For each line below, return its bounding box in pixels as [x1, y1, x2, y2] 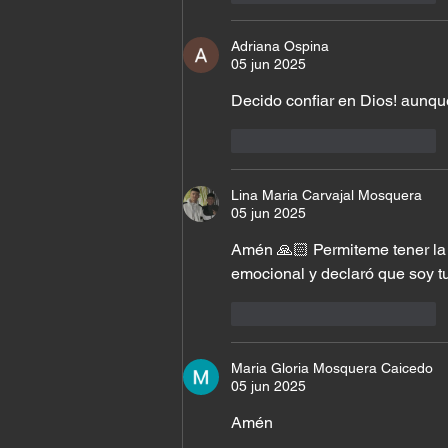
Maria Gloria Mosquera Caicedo [231, 360, 433, 377]
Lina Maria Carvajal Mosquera [231, 187, 422, 204]
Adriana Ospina [231, 38, 329, 55]
